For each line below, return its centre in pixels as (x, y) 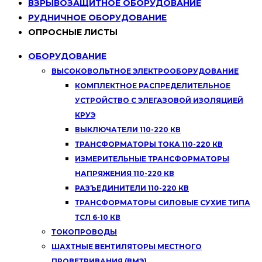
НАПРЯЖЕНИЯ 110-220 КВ (125, 174)
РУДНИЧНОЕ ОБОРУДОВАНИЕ (97, 18)
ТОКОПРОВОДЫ (84, 232)
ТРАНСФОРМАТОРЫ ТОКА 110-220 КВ (149, 144)
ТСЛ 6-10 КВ (98, 218)
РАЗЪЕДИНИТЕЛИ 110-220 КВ (132, 188)
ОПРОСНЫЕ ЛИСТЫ (73, 32)
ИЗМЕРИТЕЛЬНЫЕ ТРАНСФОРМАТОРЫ (152, 159)
